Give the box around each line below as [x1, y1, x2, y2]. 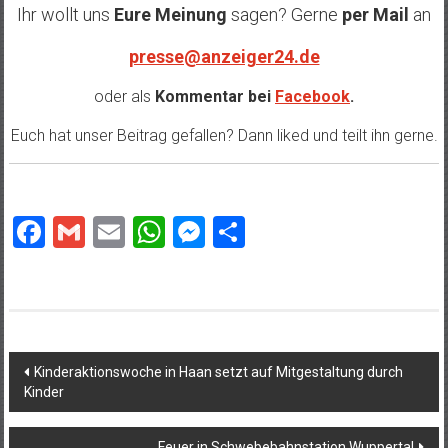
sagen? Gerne [227, 4, 338, 26]
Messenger [204, 213, 359, 252]
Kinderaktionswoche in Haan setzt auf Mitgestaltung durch [33, 364, 403, 381]
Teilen [244, 213, 326, 252]
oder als [94, 87, 151, 107]
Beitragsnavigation [7, 352, 236, 386]
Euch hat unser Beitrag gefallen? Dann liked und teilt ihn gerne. [10, 126, 438, 146]
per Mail [338, 4, 413, 26]
